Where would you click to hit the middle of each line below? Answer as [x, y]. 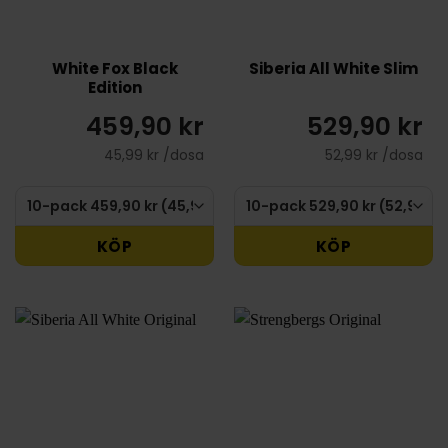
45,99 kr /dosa [154, 155]
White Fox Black [114, 68]
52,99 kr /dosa [374, 155]
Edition [114, 87]
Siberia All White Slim [333, 68]
